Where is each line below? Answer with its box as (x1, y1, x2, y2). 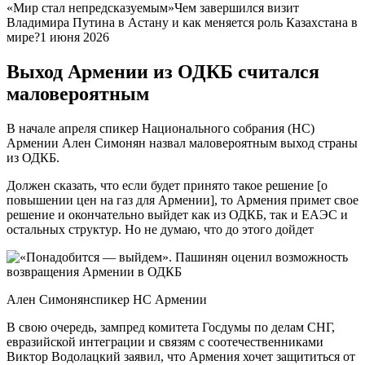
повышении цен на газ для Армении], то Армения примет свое (7, 192, 358, 207)
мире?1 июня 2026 (7, 30, 109, 44)
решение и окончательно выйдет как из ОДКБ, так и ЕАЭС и (7, 207, 348, 222)
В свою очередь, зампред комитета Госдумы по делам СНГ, (7, 319, 335, 334)
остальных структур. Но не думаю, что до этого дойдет (7, 222, 314, 236)
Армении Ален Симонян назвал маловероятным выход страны (7, 135, 358, 150)
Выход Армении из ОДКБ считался (7, 60, 319, 82)
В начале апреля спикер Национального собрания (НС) (7, 121, 314, 135)
